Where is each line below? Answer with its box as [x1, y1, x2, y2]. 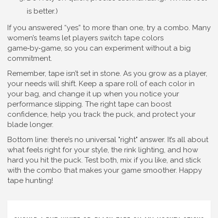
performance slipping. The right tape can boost [7, 100, 171, 109]
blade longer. [7, 120, 54, 129]
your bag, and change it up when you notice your [7, 90, 179, 98]
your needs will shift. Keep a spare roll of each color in [7, 79, 195, 88]
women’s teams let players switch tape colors [7, 34, 163, 42]
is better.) [27, 7, 58, 16]
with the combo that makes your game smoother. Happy [7, 166, 202, 175]
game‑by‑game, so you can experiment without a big [7, 44, 191, 53]
